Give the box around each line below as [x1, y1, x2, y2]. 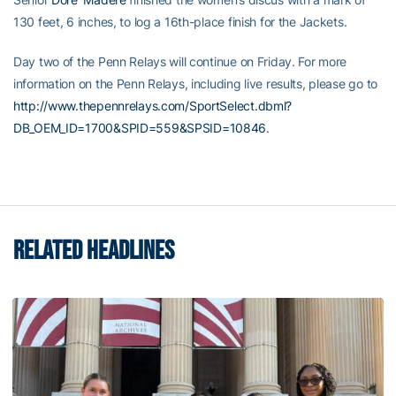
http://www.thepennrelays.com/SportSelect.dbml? [13, 98, 293, 113]
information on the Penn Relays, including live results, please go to [13, 76, 377, 91]
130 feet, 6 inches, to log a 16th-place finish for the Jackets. [13, 14, 347, 29]
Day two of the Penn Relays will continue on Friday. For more [13, 54, 347, 69]
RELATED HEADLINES [13, 235, 174, 267]
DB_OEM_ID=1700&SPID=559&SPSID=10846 [13, 120, 267, 135]
